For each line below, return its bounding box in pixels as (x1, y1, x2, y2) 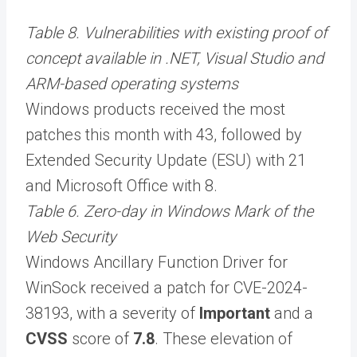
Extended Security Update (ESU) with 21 (25, 150, 306, 170)
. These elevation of (155, 328, 292, 348)
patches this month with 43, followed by (25, 124, 302, 144)
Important (199, 303, 270, 323)
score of (68, 328, 133, 348)
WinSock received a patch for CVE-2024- (25, 277, 308, 297)
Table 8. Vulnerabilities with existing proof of (25, 22, 328, 42)
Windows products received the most (25, 99, 285, 119)
